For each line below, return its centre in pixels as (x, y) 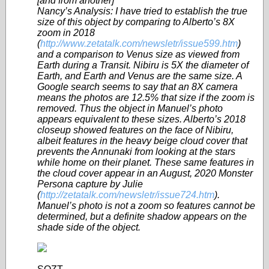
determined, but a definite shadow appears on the (142, 216)
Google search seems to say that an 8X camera (138, 87)
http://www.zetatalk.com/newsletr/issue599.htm (139, 44)
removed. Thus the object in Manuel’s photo (130, 108)
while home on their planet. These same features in (146, 162)
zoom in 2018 (66, 33)
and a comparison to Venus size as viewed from (138, 54)
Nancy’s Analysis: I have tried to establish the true (142, 11)
